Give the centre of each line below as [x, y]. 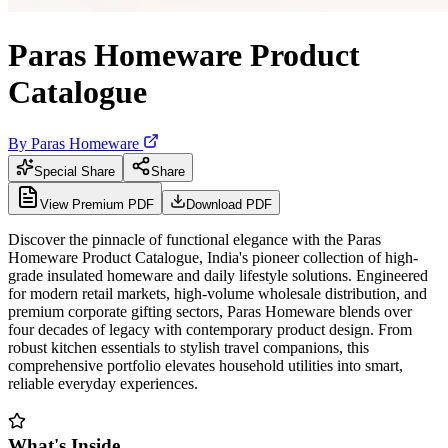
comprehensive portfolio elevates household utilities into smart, [205, 365]
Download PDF [229, 204]
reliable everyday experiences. [103, 383]
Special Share [74, 171]
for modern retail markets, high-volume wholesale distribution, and [217, 293]
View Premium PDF [97, 204]
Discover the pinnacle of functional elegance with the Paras [194, 239]
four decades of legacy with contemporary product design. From [210, 329]
